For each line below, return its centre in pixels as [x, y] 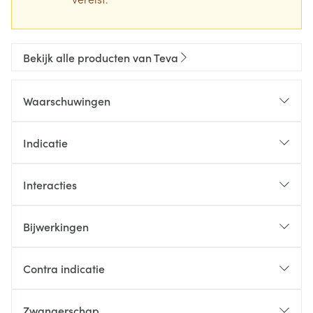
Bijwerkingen [56, 226]
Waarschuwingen [67, 101]
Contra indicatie [64, 268]
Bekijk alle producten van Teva [101, 57]
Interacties [50, 184]
